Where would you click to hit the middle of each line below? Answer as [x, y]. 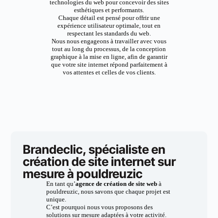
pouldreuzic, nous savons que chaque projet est [108, 191]
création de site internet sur [100, 162]
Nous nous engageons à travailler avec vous [109, 41]
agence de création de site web [116, 184]
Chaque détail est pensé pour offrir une [109, 18]
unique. [56, 199]
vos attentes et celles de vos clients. [109, 72]
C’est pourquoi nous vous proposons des [99, 207]
